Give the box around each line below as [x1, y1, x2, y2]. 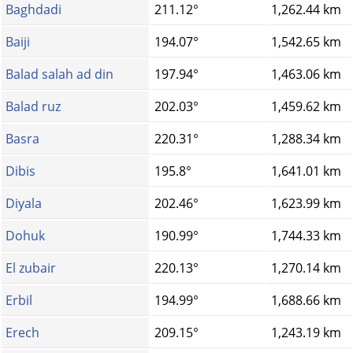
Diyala [6, 195, 42, 213]
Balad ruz [6, 98, 61, 116]
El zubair [6, 259, 56, 277]
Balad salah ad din [6, 65, 113, 84]
